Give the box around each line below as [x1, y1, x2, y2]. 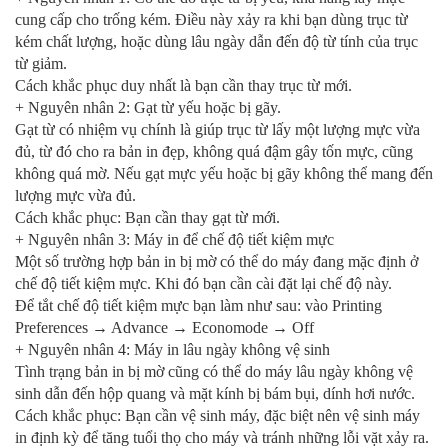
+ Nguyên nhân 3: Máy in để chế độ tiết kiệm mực [15, 231, 334, 249]
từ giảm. [15, 55, 71, 73]
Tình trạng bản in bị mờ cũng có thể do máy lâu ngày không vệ [15, 363, 413, 381]
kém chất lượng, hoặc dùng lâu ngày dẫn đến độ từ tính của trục [15, 33, 418, 51]
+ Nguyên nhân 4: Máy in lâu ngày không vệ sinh [15, 341, 330, 359]
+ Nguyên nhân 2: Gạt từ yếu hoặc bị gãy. [15, 99, 281, 117]
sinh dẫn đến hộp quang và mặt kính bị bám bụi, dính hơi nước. [15, 385, 415, 403]
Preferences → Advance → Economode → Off [15, 319, 314, 337]
